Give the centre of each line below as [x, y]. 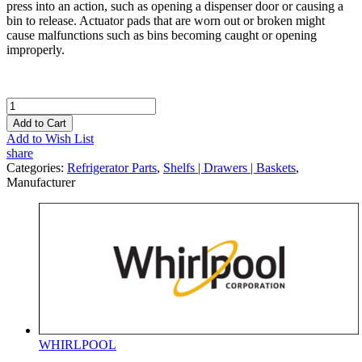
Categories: [37, 167]
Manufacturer [41, 182]
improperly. [36, 49]
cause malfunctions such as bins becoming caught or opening [162, 35]
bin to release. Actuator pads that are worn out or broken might [166, 20]
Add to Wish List [50, 138]
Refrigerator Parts [112, 167]
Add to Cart [40, 123]
